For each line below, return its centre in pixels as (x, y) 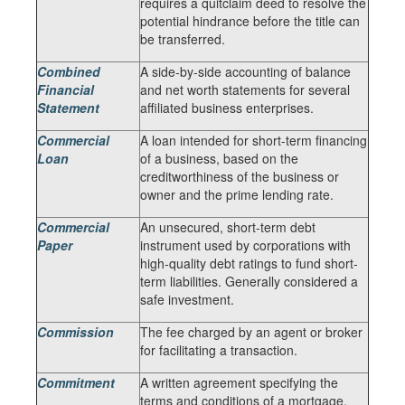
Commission (75, 332)
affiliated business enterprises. (227, 108)
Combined (69, 71)
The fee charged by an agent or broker (251, 332)
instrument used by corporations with (245, 245)
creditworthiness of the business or (240, 176)
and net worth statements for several (245, 89)
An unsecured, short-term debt (228, 227)
